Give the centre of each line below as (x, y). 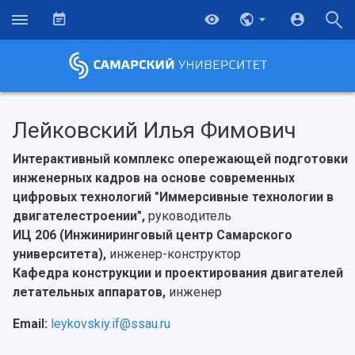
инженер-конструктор (175, 254)
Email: (30, 324)
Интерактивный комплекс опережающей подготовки (180, 159)
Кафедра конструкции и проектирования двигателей (178, 273)
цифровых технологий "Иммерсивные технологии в (173, 197)
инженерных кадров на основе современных (154, 178)
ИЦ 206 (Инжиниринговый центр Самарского (153, 235)
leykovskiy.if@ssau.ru (111, 324)
